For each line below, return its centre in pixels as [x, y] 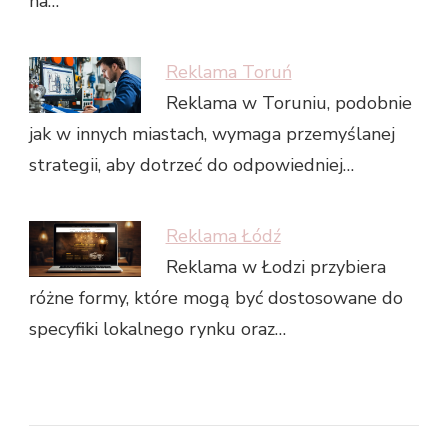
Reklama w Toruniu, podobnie [288, 103]
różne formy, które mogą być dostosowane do [216, 298]
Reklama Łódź [223, 236]
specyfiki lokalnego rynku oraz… [157, 329]
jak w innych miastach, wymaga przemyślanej [212, 134]
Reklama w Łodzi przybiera [275, 267]
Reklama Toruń [228, 72]
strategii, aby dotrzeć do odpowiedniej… [191, 165]
